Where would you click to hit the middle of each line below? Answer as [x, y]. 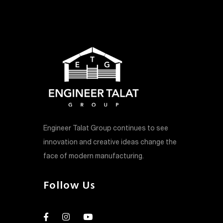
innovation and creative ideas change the [110, 142]
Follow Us [69, 186]
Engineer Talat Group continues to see [106, 128]
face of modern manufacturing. [94, 156]
